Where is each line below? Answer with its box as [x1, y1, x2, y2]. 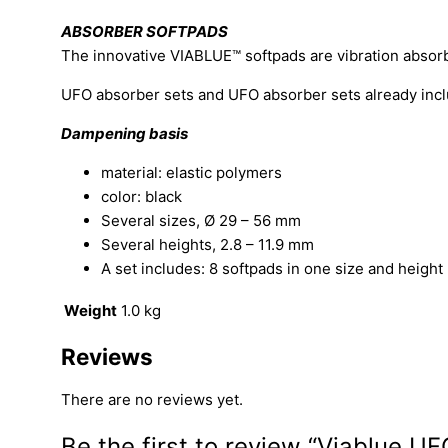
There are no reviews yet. [61, 389, 244, 409]
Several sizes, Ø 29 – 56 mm [101, 211, 302, 231]
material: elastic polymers [101, 163, 283, 183]
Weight [64, 301, 118, 321]
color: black [101, 187, 183, 207]
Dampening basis [61, 124, 189, 144]
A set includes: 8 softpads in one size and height [101, 259, 444, 279]
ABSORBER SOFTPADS [61, 22, 229, 42]
